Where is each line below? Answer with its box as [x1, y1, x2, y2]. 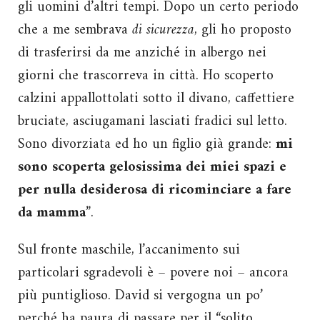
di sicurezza [132, 17, 194, 43]
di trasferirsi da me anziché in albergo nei [18, 40, 266, 66]
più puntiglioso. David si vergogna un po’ [18, 283, 263, 309]
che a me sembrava [18, 17, 132, 43]
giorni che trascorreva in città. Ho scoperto [18, 63, 274, 89]
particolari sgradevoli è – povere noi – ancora [18, 260, 289, 286]
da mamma [18, 200, 86, 226]
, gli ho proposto [194, 17, 291, 43]
